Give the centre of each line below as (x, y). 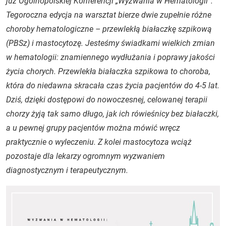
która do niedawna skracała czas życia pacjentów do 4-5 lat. (113, 86)
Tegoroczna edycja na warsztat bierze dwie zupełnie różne (109, 15)
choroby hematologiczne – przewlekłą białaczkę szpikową (109, 29)
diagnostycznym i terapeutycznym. (67, 170)
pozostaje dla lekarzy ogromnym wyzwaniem (86, 156)
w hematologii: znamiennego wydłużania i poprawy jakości (110, 57)
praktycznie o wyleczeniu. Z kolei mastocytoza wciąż (99, 142)
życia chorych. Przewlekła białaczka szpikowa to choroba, (108, 71)
